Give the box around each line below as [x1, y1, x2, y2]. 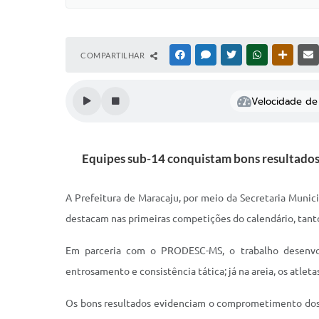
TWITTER [239, 51, 272, 59]
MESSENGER [213, 51, 258, 59]
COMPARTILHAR [80, 51, 147, 60]
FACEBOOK [187, 51, 229, 59]
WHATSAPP [264, 51, 305, 59]
